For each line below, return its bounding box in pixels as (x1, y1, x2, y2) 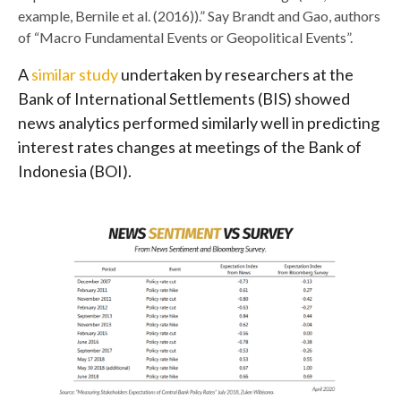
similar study (31, 64, 121, 84)
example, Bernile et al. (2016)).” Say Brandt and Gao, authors (18, 6, 380, 24)
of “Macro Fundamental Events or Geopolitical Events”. (18, 28, 353, 46)
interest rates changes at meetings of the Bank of (18, 136, 362, 157)
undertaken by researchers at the (121, 64, 354, 84)
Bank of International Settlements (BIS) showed (18, 88, 350, 108)
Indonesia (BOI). (18, 160, 132, 181)
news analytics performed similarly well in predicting (18, 112, 380, 132)
